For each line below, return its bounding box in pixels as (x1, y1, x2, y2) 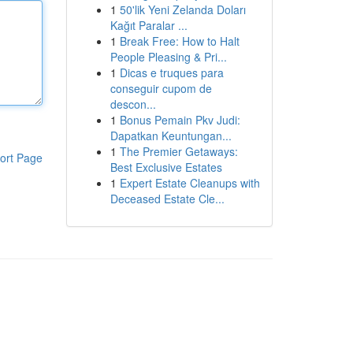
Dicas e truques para (119, 65, 224, 80)
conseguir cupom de (110, 80, 212, 96)
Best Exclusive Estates (110, 159, 222, 175)
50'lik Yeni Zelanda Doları (119, 2, 246, 17)
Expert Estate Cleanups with (119, 175, 260, 191)
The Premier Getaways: (119, 143, 238, 159)
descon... (110, 96, 156, 112)
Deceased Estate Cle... (110, 191, 225, 206)
